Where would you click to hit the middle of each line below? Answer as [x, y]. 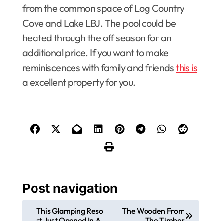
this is [187, 68]
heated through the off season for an [97, 38]
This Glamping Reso [70, 210]
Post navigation [70, 188]
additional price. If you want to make [95, 53]
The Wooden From [153, 210]
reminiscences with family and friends [99, 68]
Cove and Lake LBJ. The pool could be [99, 23]
